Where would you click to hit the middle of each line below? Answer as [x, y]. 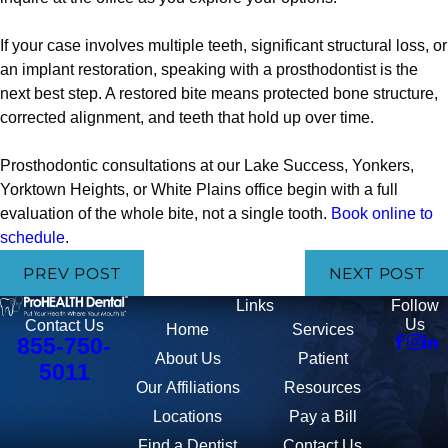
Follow [415, 305]
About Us [187, 359]
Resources [323, 388]
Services [322, 330]
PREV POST [72, 273]
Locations [188, 417]
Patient [322, 359]
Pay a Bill [322, 417]
